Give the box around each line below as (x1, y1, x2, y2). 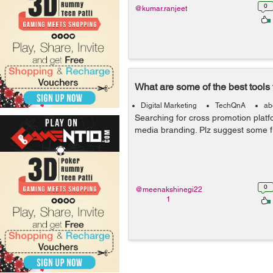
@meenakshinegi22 (135, 185, 202, 194)
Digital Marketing (141, 101, 197, 110)
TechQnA (215, 101, 246, 110)
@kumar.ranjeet (135, 4, 187, 13)
